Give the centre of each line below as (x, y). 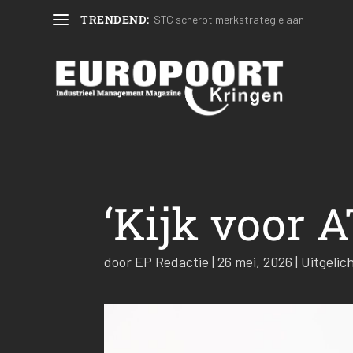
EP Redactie (172, 261)
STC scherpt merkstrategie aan (229, 19)
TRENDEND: (115, 19)
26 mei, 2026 (255, 261)
